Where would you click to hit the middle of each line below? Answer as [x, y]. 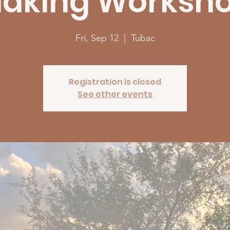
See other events [115, 94]
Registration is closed [115, 82]
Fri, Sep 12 [97, 38]
